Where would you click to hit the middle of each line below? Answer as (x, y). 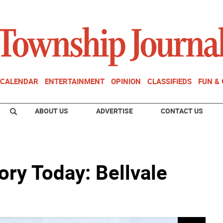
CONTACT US (182, 111)
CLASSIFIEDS (169, 81)
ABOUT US (52, 111)
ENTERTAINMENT (75, 81)
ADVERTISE (114, 111)
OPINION (126, 81)
